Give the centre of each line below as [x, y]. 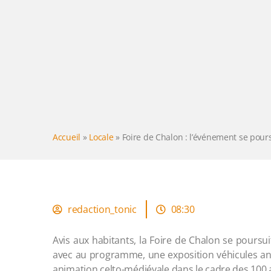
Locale [101, 137]
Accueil [67, 137]
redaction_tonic [102, 209]
